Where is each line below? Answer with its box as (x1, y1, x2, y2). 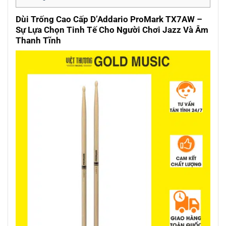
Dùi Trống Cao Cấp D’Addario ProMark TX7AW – (16, 14, 202, 25)
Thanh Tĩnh (16, 35, 61, 46)
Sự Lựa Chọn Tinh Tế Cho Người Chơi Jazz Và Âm (16, 25, 208, 35)
